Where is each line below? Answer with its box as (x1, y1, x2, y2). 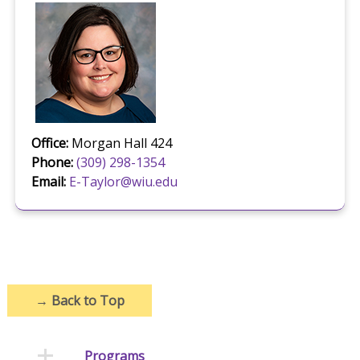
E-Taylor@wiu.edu (68, 173, 178, 191)
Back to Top (47, 292, 125, 310)
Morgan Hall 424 (67, 134, 172, 153)
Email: (31, 173, 66, 191)
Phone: (31, 153, 73, 172)
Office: (31, 134, 68, 153)
